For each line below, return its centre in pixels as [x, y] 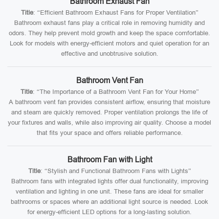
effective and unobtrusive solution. [109, 54]
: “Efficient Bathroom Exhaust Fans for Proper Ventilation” [116, 12]
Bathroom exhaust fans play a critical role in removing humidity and [109, 23]
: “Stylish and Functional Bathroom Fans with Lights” [116, 171]
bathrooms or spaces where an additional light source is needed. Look [109, 202]
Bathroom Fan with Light [109, 160]
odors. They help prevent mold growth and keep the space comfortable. [109, 33]
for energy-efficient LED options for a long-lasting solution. [109, 212]
